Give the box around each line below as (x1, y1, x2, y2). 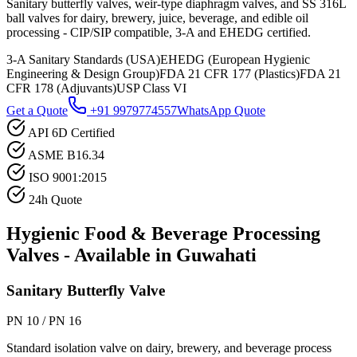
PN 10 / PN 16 (6, 314, 81, 328)
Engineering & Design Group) (6, 66, 159, 80)
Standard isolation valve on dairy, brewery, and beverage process (6, 341, 331, 355)
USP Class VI (116, 80, 186, 95)
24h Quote (29, 192, 82, 206)
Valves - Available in (6, 244, 176, 265)
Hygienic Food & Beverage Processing (6, 222, 320, 244)
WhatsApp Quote (177, 103, 265, 117)
